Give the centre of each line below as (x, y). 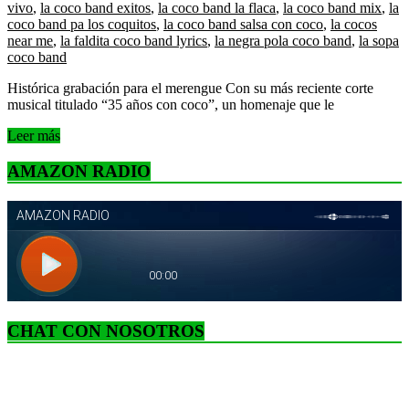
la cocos (354, 25)
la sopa (379, 41)
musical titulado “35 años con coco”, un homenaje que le (171, 105)
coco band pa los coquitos (82, 25)
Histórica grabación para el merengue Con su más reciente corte (190, 89)
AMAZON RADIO (79, 171)
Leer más (34, 136)
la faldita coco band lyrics (134, 41)
